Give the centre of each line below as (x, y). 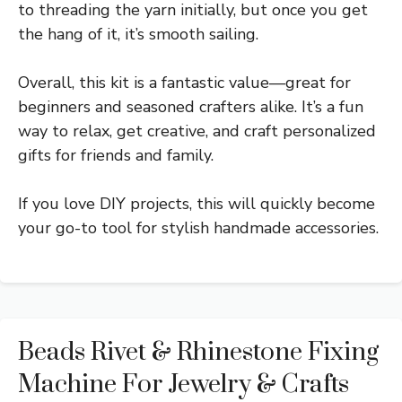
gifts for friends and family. (116, 155)
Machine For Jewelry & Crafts (184, 384)
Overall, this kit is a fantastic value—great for (184, 82)
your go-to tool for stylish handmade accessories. (198, 227)
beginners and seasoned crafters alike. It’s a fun (191, 106)
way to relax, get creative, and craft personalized (197, 131)
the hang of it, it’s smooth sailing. (138, 34)
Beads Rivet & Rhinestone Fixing (198, 352)
